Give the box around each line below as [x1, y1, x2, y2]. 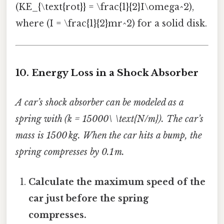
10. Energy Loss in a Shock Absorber [15, 67, 198, 79]
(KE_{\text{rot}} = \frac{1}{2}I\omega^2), [15, 1, 194, 13]
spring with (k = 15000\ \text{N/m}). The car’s [15, 113, 203, 125]
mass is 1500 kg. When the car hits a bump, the [15, 130, 202, 141]
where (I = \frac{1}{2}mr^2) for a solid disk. [15, 18, 207, 29]
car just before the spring [28, 192, 149, 204]
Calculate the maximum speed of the [28, 176, 206, 187]
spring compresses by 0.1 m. [15, 146, 124, 158]
